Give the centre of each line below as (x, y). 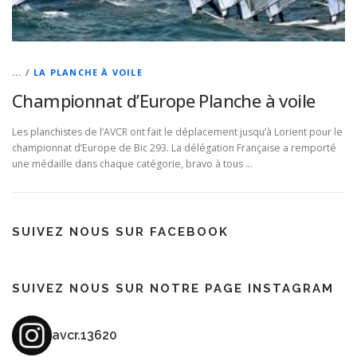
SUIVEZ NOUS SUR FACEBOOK (120, 232)
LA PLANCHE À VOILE (88, 72)
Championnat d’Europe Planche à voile (164, 100)
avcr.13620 (84, 335)
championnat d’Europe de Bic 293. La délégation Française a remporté (174, 148)
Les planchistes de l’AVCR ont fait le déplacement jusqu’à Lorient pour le (177, 132)
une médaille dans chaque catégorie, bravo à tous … (132, 164)
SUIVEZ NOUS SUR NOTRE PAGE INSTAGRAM (173, 289)
